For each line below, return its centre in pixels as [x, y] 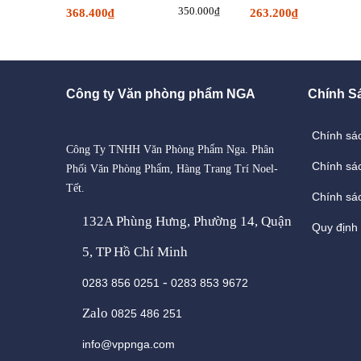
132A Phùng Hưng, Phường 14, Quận [187, 221]
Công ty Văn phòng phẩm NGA [161, 94]
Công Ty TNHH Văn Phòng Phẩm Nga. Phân [170, 149]
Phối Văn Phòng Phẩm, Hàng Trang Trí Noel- [172, 169]
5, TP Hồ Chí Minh [135, 252]
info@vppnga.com [129, 344]
